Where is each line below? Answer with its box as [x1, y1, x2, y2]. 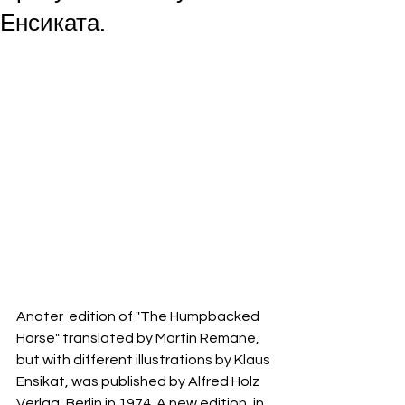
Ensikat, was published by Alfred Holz [16, 374, 262, 390]
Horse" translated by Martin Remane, [16, 331, 262, 346]
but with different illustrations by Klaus [16, 353, 273, 368]
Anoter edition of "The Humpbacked [16, 309, 262, 325]
